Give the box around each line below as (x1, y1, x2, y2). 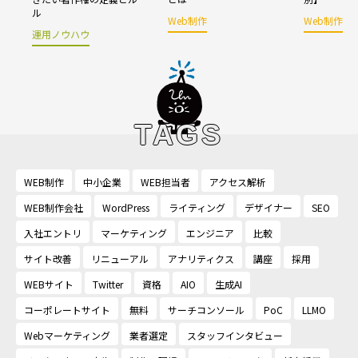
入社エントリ (24, 225, 82, 240)
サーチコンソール (168, 302, 245, 316)
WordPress (102, 200, 149, 214)
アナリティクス (168, 251, 234, 265)
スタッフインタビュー (187, 328, 283, 342)
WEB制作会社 (24, 200, 83, 214)
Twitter (93, 276, 123, 291)
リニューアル (91, 251, 149, 265)
